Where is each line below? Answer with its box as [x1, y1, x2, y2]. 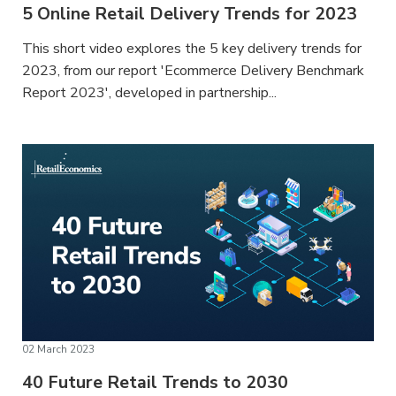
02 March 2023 [22, 342, 95, 357]
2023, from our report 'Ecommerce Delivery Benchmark [22, 60, 365, 80]
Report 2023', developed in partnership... [22, 82, 278, 103]
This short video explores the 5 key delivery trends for [22, 38, 362, 58]
